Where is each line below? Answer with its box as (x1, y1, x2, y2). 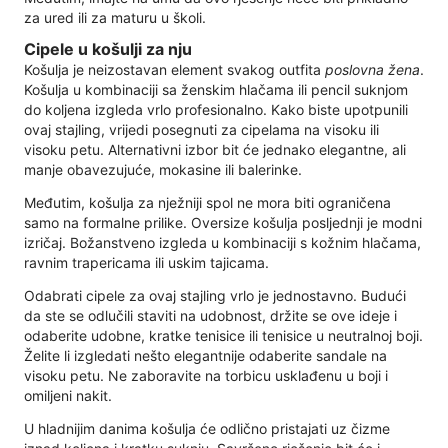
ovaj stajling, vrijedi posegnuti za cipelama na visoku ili (24, 120, 379, 138)
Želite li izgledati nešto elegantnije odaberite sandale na (24, 346, 387, 364)
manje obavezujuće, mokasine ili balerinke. (24, 160, 302, 178)
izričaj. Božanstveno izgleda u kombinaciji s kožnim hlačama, (24, 233, 421, 251)
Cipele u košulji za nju (24, 39, 192, 60)
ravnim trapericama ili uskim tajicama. (24, 253, 269, 271)
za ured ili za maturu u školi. (24, 9, 206, 27)
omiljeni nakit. (24, 386, 112, 404)
